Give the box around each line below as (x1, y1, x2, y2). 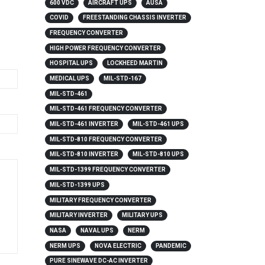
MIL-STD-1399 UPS (50, 181, 105, 188)
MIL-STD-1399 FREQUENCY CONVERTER (50, 166, 166, 173)
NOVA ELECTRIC (94, 242, 141, 249)
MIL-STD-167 (103, 75, 141, 82)
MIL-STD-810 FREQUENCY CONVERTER (50, 135, 162, 143)
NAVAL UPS (80, 227, 114, 234)
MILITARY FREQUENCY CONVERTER (50, 196, 151, 203)
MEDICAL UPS (50, 75, 89, 82)
